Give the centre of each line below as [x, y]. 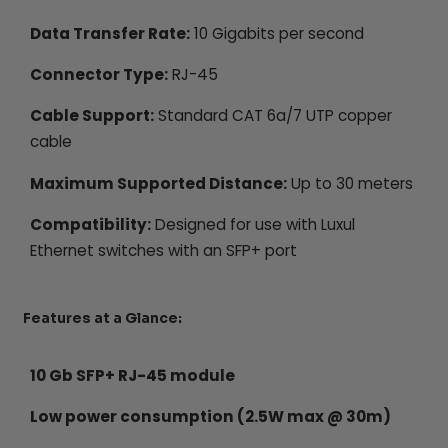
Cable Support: [92, 116]
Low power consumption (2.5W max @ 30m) [211, 416]
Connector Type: [99, 75]
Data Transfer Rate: [110, 33]
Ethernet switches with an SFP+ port [164, 250]
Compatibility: [91, 224]
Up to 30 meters [350, 183]
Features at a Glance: [102, 318]
